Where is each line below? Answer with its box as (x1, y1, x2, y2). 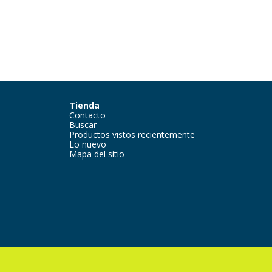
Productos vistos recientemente (69, 129, 195, 141)
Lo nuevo (69, 138, 106, 151)
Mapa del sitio (69, 148, 124, 160)
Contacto (69, 109, 106, 121)
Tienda (69, 100, 100, 112)
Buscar (69, 119, 97, 131)
